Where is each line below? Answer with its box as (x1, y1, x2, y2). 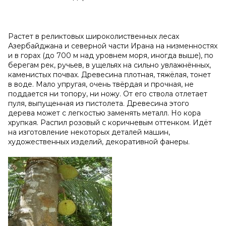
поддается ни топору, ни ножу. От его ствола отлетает (8, 89, 207, 98)
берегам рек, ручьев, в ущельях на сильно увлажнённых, (8, 60, 211, 70)
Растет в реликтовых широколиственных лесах (8, 31, 179, 41)
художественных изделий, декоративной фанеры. (8, 137, 190, 146)
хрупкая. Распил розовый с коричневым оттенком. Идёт (8, 118, 212, 127)
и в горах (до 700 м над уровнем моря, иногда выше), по (8, 50, 213, 60)
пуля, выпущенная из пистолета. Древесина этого (8, 98, 189, 108)
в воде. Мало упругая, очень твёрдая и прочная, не (8, 79, 194, 89)
